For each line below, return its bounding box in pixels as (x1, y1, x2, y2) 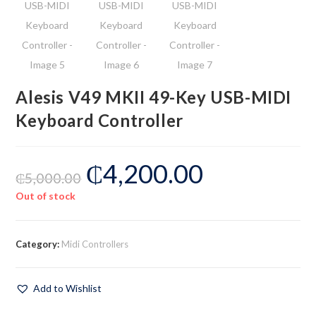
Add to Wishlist (33, 282, 102, 295)
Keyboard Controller (16, 110, 183, 131)
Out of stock (16, 190, 76, 202)
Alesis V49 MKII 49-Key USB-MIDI (16, 87, 292, 108)
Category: (16, 238, 62, 250)
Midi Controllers (61, 238, 129, 250)
